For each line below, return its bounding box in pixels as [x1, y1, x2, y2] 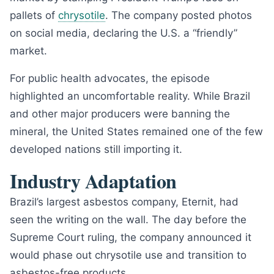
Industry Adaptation [10, 166, 177, 195]
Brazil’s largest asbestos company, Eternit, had [10, 196, 239, 208]
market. [10, 45, 47, 57]
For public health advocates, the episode [10, 72, 210, 84]
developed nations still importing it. [10, 143, 182, 155]
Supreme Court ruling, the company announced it [10, 231, 251, 243]
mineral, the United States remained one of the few [10, 125, 263, 138]
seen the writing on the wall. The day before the [10, 213, 246, 226]
